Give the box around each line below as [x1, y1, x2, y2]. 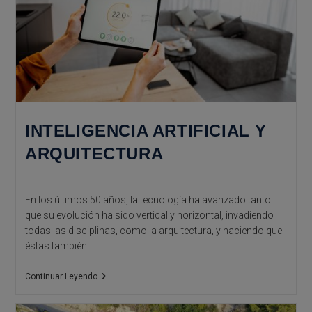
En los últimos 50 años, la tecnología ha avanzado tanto [24, 194, 271, 206]
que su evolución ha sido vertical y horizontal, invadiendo [24, 210, 274, 221]
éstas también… [24, 240, 93, 252]
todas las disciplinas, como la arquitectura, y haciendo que [24, 225, 282, 237]
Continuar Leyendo [24, 272, 97, 282]
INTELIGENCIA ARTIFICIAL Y [24, 121, 267, 141]
